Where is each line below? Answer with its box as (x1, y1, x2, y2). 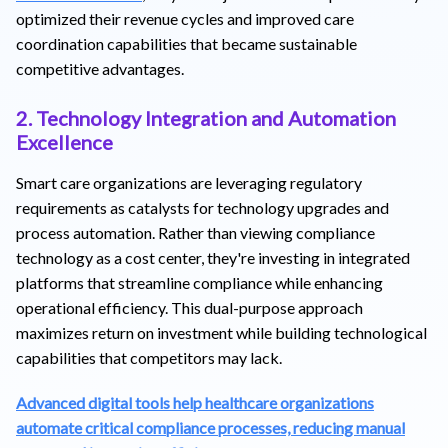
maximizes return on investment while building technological (16, 322, 427, 342)
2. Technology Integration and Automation (16, 105, 396, 130)
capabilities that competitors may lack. (16, 347, 282, 367)
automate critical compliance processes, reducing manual (16, 417, 405, 437)
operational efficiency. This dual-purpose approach (16, 297, 363, 317)
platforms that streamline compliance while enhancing (16, 272, 383, 292)
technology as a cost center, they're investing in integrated (16, 247, 410, 267)
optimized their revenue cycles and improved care (16, 8, 354, 28)
